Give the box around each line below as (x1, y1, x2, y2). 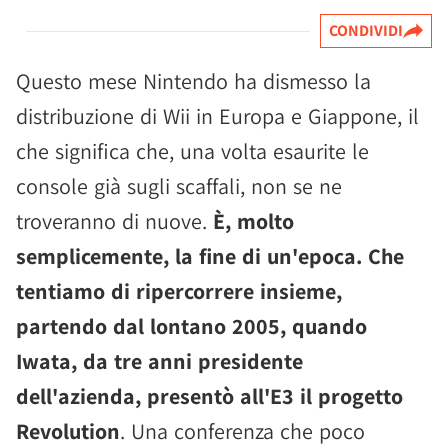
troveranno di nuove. (16, 207, 213, 235)
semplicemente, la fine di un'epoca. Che (16, 242, 404, 270)
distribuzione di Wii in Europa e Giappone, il (16, 102, 419, 130)
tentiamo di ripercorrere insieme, (16, 277, 342, 305)
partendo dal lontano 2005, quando (16, 312, 367, 340)
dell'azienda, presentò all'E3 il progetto (16, 382, 403, 410)
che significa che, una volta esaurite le (16, 137, 369, 165)
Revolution (16, 417, 120, 445)
